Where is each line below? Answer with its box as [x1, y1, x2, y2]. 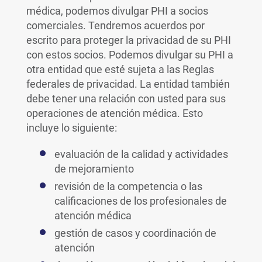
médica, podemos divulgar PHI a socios [26, 5, 208, 17]
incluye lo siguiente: [26, 122, 117, 134]
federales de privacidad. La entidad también [26, 78, 230, 90]
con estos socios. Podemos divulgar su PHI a [26, 49, 233, 61]
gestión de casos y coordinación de [54, 227, 216, 239]
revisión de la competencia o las [54, 180, 202, 192]
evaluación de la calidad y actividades [54, 148, 228, 160]
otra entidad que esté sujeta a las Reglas [26, 63, 214, 75]
